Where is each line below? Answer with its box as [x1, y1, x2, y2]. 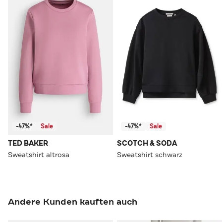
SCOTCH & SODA [117, 139, 177, 149]
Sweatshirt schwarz [117, 150, 182, 160]
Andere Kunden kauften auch [8, 196, 137, 208]
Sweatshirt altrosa [8, 150, 69, 160]
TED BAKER [8, 139, 48, 149]
